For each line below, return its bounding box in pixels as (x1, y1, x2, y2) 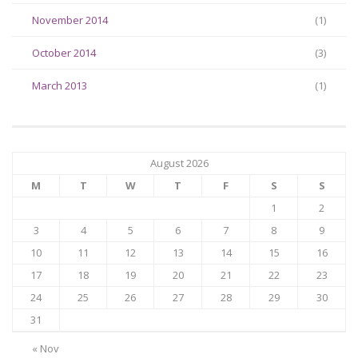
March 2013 (32, 78, 87, 93)
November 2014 (32, 12, 108, 27)
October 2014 (32, 45, 96, 60)
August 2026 (149, 155, 209, 170)
